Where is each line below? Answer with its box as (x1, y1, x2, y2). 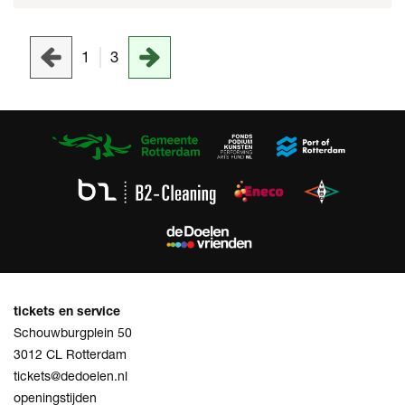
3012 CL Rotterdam (14, 346, 127, 363)
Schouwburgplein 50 (14, 325, 132, 341)
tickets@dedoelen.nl (14, 368, 127, 384)
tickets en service (14, 303, 124, 319)
